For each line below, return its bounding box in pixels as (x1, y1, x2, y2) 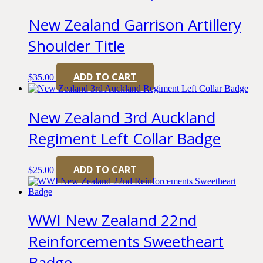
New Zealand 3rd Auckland (28, 106, 215, 128)
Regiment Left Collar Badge (28, 127, 221, 149)
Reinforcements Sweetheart (28, 231, 224, 252)
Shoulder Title (28, 35, 125, 56)
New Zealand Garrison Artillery (28, 14, 241, 35)
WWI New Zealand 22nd (28, 210, 197, 231)
